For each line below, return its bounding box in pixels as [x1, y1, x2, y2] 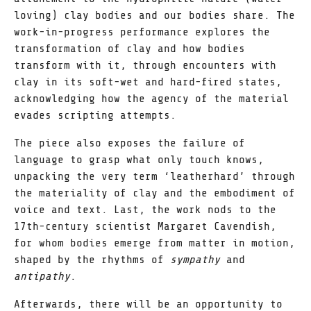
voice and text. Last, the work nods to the [14, 203, 276, 216]
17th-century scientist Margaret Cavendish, [14, 220, 276, 233]
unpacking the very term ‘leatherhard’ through [14, 170, 295, 183]
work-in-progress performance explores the [14, 26, 270, 38]
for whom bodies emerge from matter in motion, [14, 237, 295, 249]
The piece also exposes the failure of [14, 137, 245, 149]
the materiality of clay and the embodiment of [14, 187, 295, 199]
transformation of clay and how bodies [14, 42, 245, 55]
